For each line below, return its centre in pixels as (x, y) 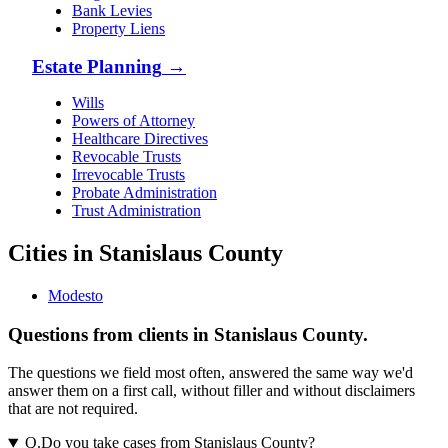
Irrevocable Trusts (128, 175)
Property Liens (118, 28)
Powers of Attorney (133, 121)
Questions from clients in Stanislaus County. (188, 334)
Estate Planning (97, 67)
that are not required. (73, 409)
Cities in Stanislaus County (145, 253)
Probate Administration (144, 193)
